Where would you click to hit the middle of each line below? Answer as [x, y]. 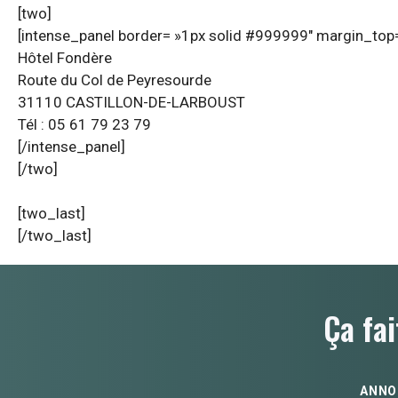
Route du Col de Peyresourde [115, 80]
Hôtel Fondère [65, 57]
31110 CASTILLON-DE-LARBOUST [131, 102]
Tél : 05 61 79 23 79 [84, 124]
